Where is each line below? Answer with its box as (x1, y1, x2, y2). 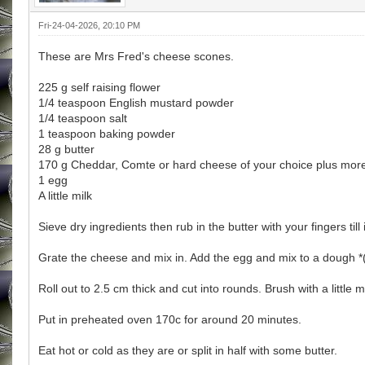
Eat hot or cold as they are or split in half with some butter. (38, 343, 337, 357)
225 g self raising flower (38, 80, 161, 94)
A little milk (38, 188, 92, 202)
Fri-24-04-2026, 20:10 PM (38, 20, 140, 30)
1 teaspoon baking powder (38, 126, 175, 140)
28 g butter (38, 142, 95, 156)
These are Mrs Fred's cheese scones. (38, 49, 234, 63)
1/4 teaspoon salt (38, 111, 127, 125)
